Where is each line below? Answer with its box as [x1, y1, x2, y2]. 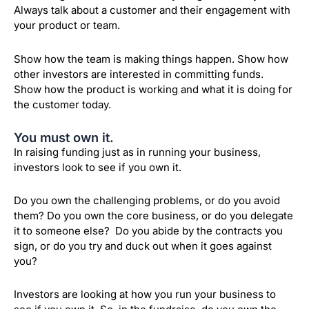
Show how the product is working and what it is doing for [14, 82, 292, 96]
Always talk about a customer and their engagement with [14, 3, 290, 17]
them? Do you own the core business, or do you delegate [14, 209, 293, 223]
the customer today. [14, 97, 111, 111]
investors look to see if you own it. [14, 160, 181, 174]
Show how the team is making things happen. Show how [14, 52, 288, 66]
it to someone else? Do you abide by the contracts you [14, 224, 283, 238]
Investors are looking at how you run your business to [14, 288, 276, 301]
